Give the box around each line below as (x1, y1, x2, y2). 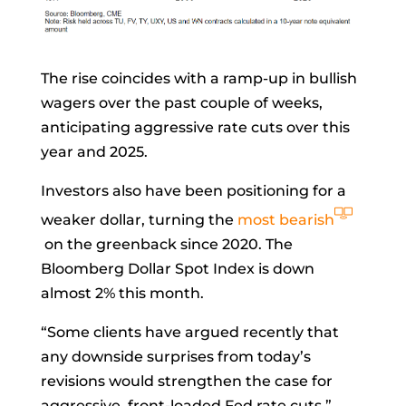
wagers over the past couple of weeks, (40, 93, 323, 111)
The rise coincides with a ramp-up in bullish (40, 69, 357, 87)
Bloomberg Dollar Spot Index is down (40, 259, 314, 277)
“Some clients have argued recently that (40, 323, 339, 341)
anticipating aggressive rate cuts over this (40, 118, 350, 136)
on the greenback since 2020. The (43, 235, 293, 253)
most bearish (237, 210, 334, 228)
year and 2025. (40, 142, 148, 160)
